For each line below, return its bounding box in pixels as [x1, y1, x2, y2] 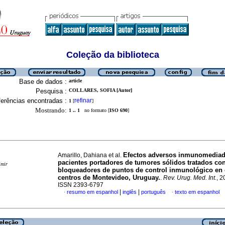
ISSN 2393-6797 [58, 181, 103, 188]
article [69, 78, 82, 83]
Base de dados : [19, 78, 67, 85]
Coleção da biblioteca [66, 50, 159, 60]
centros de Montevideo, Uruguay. [58, 174, 160, 181]
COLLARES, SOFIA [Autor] [69, 87, 132, 93]
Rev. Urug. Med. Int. [163, 174, 216, 181]
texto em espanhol [175, 189, 219, 195]
